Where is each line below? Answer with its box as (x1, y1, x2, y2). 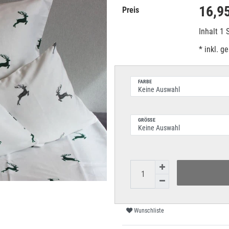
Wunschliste (134, 207, 164, 215)
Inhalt (199, 27, 220, 36)
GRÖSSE (138, 117, 153, 124)
